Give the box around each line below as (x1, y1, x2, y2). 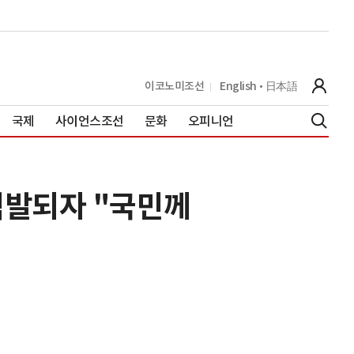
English (220, 78, 257, 93)
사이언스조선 (55, 112, 124, 129)
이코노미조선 (145, 78, 204, 93)
